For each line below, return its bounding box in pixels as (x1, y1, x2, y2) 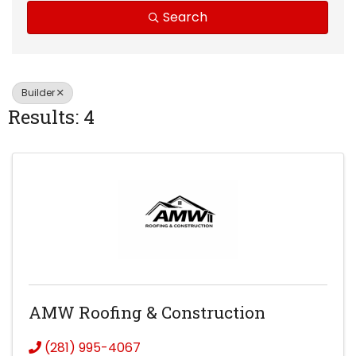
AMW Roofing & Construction (29, 300, 265, 323)
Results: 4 (8, 103, 95, 130)
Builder (21, 85, 55, 99)
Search (162, 7, 207, 26)
